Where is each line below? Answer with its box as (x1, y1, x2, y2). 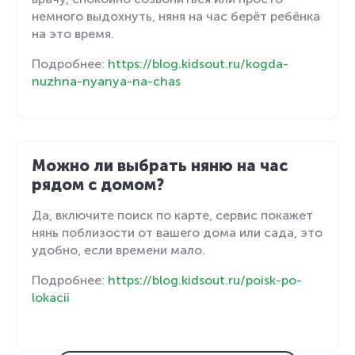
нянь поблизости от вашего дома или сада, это (31, 224, 323, 240)
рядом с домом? (31, 174, 164, 194)
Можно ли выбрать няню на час (31, 155, 288, 175)
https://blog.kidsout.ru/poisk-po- (107, 272, 302, 288)
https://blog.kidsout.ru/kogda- (107, 55, 288, 71)
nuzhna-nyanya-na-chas (31, 73, 181, 89)
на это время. (31, 25, 114, 41)
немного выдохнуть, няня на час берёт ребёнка (31, 8, 320, 24)
